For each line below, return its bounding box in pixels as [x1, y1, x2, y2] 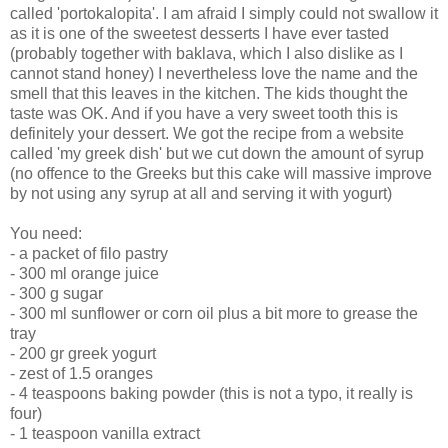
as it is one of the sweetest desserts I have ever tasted [10, 25, 389, 43]
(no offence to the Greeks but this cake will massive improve [10, 165, 432, 183]
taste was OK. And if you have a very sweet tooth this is [10, 105, 398, 123]
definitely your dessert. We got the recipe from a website [10, 125, 404, 143]
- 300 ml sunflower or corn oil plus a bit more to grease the [10, 305, 418, 323]
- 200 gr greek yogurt [10, 345, 156, 363]
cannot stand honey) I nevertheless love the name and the [10, 65, 418, 83]
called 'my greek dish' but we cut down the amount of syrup [10, 145, 424, 163]
